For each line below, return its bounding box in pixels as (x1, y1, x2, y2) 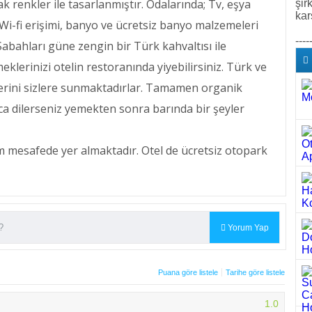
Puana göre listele (158, 268, 218, 276)
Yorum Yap (225, 222, 269, 233)
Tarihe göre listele (226, 268, 285, 276)
